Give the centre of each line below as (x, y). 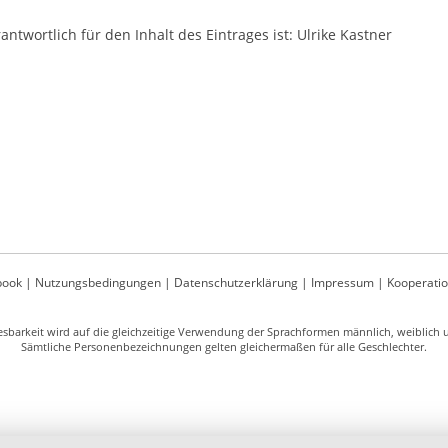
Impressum (342, 282)
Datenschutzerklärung (235, 282)
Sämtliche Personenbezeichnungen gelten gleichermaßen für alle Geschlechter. (224, 346)
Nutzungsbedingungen (97, 282)
